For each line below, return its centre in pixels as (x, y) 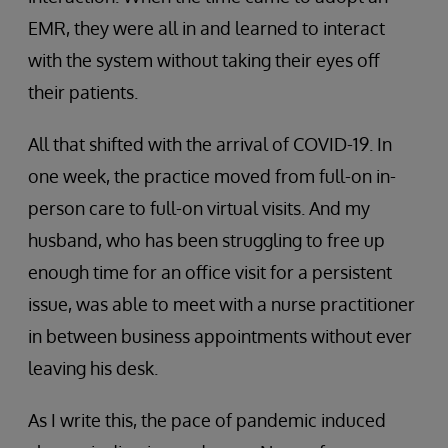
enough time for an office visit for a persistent (210, 271)
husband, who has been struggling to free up (206, 239)
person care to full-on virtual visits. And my (199, 207)
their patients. (83, 91)
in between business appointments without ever (220, 335)
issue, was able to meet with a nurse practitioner (221, 303)
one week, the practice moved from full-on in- (212, 175)
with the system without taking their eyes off (204, 59)
